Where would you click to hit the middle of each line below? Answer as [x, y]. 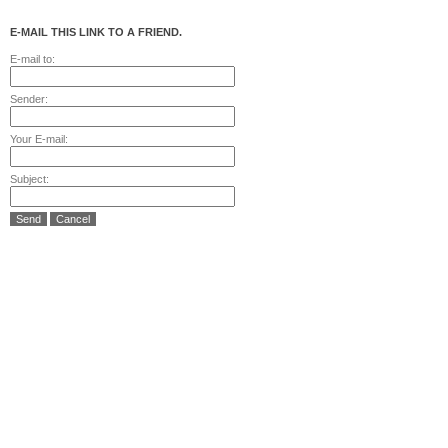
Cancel [73, 219]
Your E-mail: [39, 139]
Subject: [29, 179]
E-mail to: [32, 59]
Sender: [29, 99]
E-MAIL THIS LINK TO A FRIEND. [96, 32]
